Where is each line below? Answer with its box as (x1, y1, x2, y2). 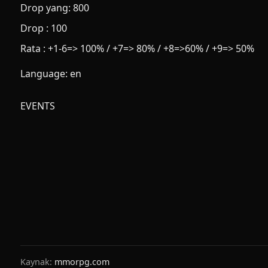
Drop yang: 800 (20, 1, 89, 14)
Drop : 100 (20, 22, 67, 35)
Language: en (20, 67, 81, 80)
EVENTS (20, 99, 55, 112)
